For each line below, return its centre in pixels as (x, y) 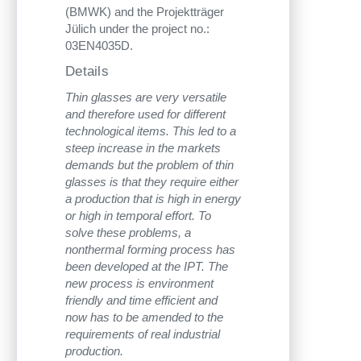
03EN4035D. (99, 45)
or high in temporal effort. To (138, 215)
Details (87, 71)
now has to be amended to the (144, 317)
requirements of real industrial (143, 334)
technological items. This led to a (151, 131)
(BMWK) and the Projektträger (145, 11)
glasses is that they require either (152, 181)
